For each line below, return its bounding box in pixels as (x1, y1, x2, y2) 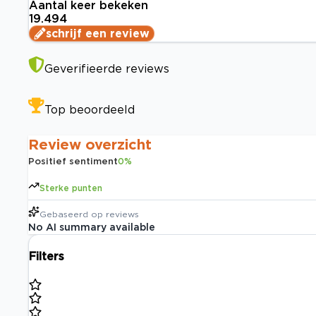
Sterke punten (39, 183, 102, 193)
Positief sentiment (28, 156, 118, 166)
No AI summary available (28, 221, 155, 233)
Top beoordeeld (44, 103, 135, 116)
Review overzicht (28, 136, 152, 152)
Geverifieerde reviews (44, 62, 169, 75)
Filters (29, 250, 64, 263)
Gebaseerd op (39, 209, 103, 219)
